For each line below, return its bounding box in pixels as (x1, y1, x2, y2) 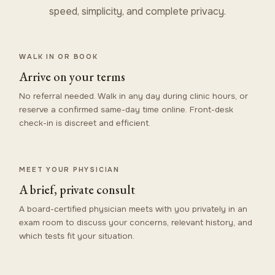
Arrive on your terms (19, 68, 126, 85)
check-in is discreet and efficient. (19, 117, 151, 128)
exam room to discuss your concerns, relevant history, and (19, 217, 253, 228)
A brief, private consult (19, 181, 136, 198)
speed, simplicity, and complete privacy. (49, 4, 226, 18)
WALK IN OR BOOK (19, 52, 98, 61)
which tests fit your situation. (19, 230, 135, 241)
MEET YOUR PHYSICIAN (19, 165, 120, 174)
